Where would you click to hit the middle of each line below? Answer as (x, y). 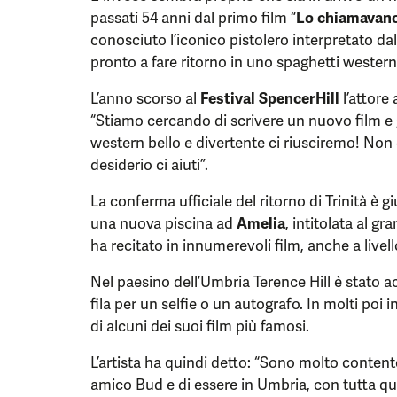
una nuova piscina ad (163, 223)
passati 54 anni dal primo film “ (193, 18)
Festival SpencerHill (270, 98)
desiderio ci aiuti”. (149, 165)
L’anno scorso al (145, 98)
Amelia (261, 223)
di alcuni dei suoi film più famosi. (200, 326)
